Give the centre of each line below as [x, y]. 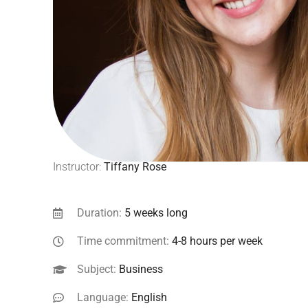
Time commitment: [124, 241]
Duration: [101, 213]
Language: [104, 298]
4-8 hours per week [217, 241]
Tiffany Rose [135, 167]
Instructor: [78, 167]
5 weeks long [156, 213]
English [149, 298]
